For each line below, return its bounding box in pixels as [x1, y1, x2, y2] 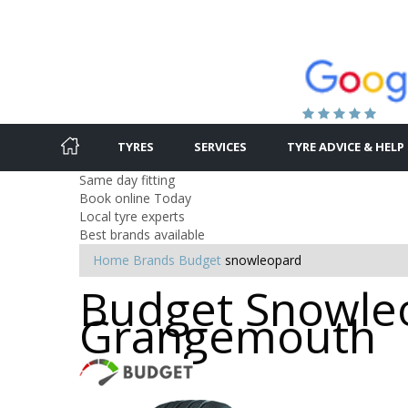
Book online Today [79, 189, 191, 207]
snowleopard [225, 250, 301, 269]
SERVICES [194, 138, 247, 155]
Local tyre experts [79, 207, 185, 225]
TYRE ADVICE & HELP [287, 138, 404, 155]
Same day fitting [79, 170, 175, 189]
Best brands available [79, 225, 205, 243]
